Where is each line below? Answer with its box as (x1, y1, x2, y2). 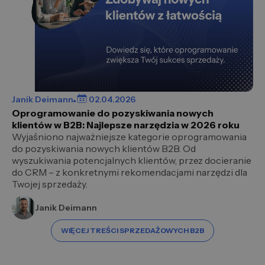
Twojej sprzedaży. (12, 178, 88, 190)
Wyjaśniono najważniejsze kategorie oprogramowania (12, 131, 247, 143)
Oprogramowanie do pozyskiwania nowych (12, 107, 214, 119)
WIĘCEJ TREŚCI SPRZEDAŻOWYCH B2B (61, 226, 204, 235)
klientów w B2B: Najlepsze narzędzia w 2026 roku (12, 119, 240, 131)
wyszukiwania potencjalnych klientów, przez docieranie (12, 154, 251, 167)
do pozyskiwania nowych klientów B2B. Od (12, 143, 196, 155)
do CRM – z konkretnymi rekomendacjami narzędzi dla (12, 166, 247, 179)
